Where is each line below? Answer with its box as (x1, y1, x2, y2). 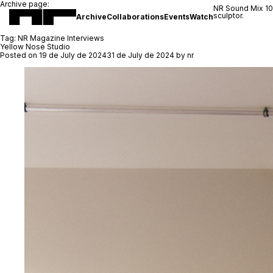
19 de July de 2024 (39, 51, 107, 60)
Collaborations (107, 12, 164, 21)
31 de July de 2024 (107, 51, 174, 60)
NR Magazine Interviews (18, 34, 104, 43)
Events (164, 12, 190, 21)
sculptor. (213, 11, 244, 20)
